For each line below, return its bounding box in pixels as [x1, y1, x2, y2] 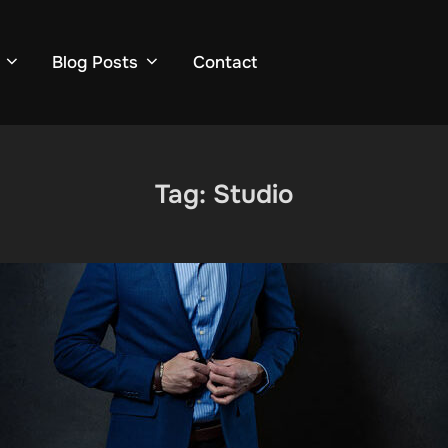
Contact [192, 52, 257, 74]
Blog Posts [52, 52, 139, 74]
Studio [212, 177, 294, 211]
